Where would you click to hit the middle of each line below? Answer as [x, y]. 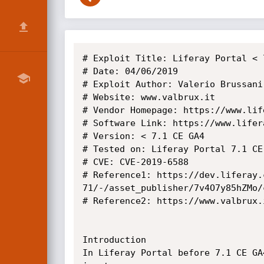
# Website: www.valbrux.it [148, 97]
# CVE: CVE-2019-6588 [135, 162]
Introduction [114, 240]
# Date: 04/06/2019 [130, 71]
